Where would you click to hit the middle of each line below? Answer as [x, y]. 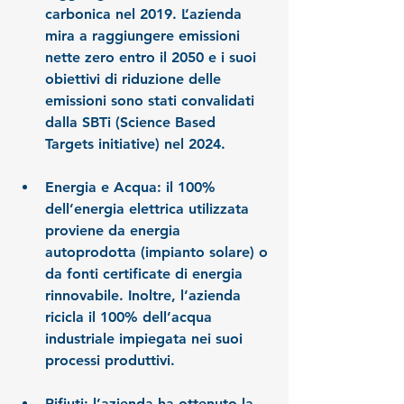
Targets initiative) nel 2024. [135, 144]
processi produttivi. [110, 361]
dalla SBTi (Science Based [133, 123]
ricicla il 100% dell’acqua [131, 317]
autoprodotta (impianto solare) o [159, 252]
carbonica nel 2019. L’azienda [146, 14]
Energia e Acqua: [103, 188]
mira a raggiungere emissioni [145, 36]
